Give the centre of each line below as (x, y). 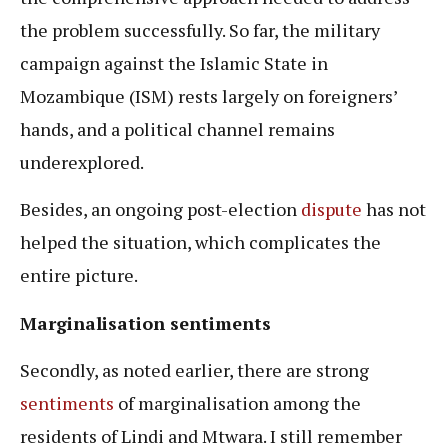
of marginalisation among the (237, 403)
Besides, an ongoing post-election (160, 209)
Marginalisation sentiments (145, 322)
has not (394, 209)
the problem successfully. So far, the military (200, 29)
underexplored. (83, 161)
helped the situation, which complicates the (200, 242)
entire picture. (79, 275)
